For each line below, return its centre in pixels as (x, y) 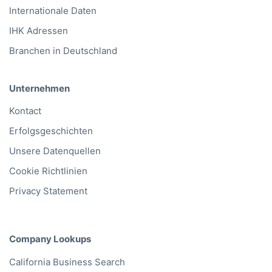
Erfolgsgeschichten (51, 131)
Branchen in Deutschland (63, 50)
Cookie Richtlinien (48, 171)
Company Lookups (50, 239)
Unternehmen (39, 88)
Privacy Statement (48, 191)
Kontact (25, 111)
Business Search (88, 262)
